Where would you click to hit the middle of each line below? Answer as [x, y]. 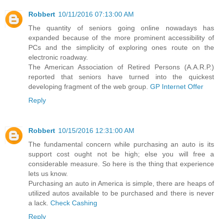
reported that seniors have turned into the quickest [121, 77]
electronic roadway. [58, 57]
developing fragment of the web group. [89, 86]
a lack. [39, 203]
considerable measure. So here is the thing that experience [121, 164]
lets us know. [48, 173]
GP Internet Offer [177, 86]
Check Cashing [74, 203]
